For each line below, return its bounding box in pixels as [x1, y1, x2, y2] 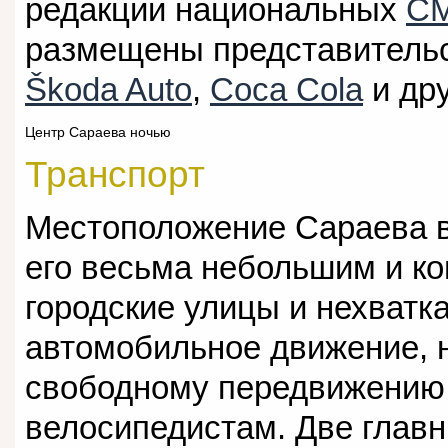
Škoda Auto [25, 70, 192, 108]
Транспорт [25, 153, 205, 195]
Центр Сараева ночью [25, 125, 171, 141]
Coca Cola [210, 70, 363, 108]
